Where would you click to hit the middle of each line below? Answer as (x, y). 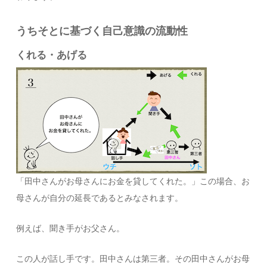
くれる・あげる (52, 55)
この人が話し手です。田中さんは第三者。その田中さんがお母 (133, 259)
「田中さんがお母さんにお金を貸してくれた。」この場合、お (133, 181)
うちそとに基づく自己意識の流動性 (102, 31)
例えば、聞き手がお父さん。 (71, 229)
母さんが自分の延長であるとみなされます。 (100, 198)
